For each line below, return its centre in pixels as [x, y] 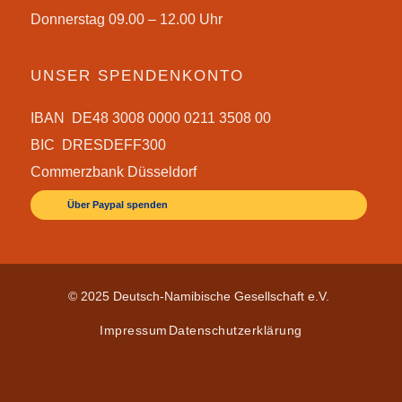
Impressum [134, 330]
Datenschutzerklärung [235, 330]
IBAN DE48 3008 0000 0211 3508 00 [150, 118]
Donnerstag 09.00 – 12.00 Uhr [126, 20]
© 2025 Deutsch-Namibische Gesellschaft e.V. [201, 296]
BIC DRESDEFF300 [98, 144]
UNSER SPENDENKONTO [137, 75]
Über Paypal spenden [117, 205]
